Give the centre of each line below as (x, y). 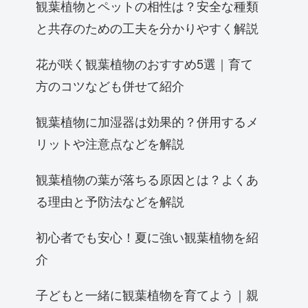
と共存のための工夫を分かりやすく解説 (147, 27)
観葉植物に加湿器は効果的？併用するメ (147, 121)
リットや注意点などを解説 (110, 143)
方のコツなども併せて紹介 (110, 85)
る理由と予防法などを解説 (110, 200)
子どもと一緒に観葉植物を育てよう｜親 (147, 294)
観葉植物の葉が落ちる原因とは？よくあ (147, 178)
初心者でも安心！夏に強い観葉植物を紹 (147, 236)
